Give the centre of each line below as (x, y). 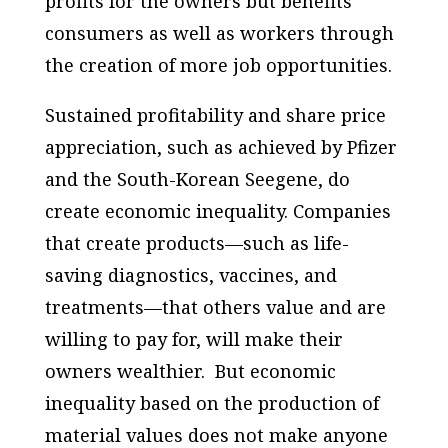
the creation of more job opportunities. (218, 64)
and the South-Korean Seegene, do (197, 178)
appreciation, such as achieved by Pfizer (220, 146)
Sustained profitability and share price (215, 114)
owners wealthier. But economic (190, 370)
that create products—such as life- (196, 242)
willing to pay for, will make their (193, 338)
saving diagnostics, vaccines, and (190, 274)
